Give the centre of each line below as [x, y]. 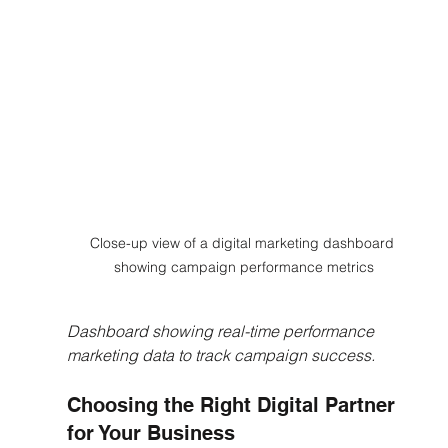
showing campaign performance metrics [243, 266]
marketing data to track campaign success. [220, 354]
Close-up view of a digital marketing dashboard [243, 242]
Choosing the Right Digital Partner [233, 404]
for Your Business [150, 432]
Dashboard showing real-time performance [222, 330]
